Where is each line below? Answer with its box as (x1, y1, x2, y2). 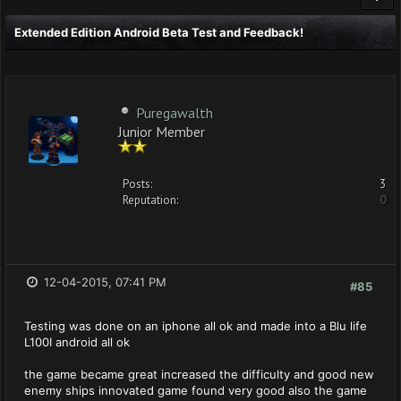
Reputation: (123, 192, 178, 208)
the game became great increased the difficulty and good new (24, 367, 374, 381)
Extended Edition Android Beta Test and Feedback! (14, 25, 303, 39)
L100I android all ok (24, 335, 130, 349)
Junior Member (118, 123, 205, 138)
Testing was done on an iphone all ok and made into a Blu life (24, 319, 367, 333)
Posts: (123, 176, 152, 192)
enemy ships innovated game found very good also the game (24, 383, 367, 397)
